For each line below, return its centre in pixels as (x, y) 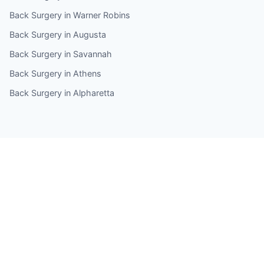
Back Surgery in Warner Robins (70, 15)
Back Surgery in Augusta (58, 34)
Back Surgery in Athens (55, 73)
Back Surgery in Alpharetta (62, 93)
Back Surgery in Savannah (61, 54)
